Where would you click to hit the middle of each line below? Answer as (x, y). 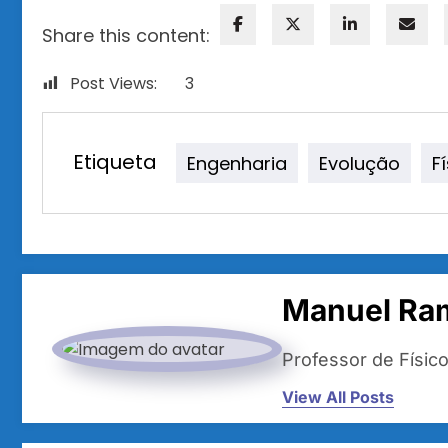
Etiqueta (115, 162)
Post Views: (113, 84)
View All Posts (338, 397)
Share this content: (126, 36)
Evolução (359, 163)
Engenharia (237, 163)
